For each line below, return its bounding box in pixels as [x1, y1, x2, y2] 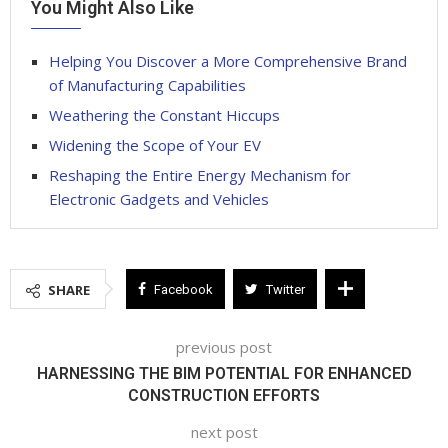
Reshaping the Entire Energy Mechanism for [49, 164, 351, 185]
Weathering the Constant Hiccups [49, 104, 280, 125]
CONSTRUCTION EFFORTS [128, 385, 320, 405]
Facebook [154, 281, 213, 297]
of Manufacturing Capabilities [49, 74, 246, 95]
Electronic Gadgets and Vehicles [49, 188, 269, 209]
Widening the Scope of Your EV [49, 134, 261, 155]
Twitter [266, 281, 305, 297]
